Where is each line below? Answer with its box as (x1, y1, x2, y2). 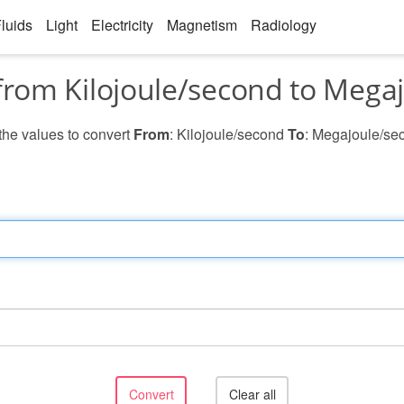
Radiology (251, 14, 317, 35)
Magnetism (167, 14, 237, 35)
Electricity (91, 14, 153, 35)
